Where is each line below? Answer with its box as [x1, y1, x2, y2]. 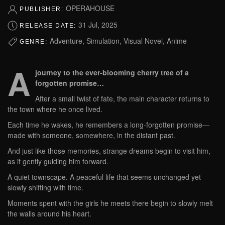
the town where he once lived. [8, 104, 102, 115]
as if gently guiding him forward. [8, 156, 108, 167]
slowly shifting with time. [8, 182, 83, 193]
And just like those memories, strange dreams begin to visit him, [8, 146, 210, 156]
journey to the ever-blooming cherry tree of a [35, 67, 189, 78]
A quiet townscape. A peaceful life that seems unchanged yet [8, 172, 201, 182]
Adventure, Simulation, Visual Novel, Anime [49, 35, 187, 46]
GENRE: [20, 38, 50, 45]
